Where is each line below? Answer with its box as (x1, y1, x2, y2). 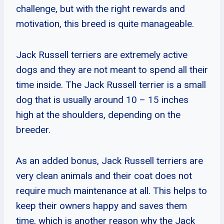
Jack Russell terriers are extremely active (16, 48, 187, 60)
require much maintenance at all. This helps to (16, 184, 207, 196)
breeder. (16, 123, 50, 135)
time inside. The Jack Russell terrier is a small (16, 78, 206, 90)
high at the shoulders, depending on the (16, 108, 180, 120)
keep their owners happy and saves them (16, 199, 187, 211)
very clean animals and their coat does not (16, 169, 192, 181)
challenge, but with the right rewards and (16, 2, 185, 14)
